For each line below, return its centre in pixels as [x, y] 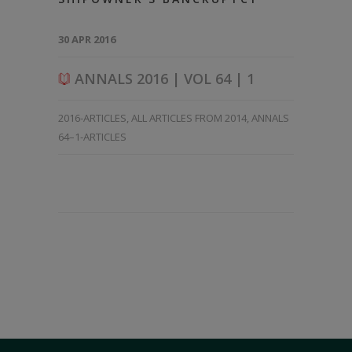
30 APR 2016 [87, 39]
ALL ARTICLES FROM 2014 [189, 117]
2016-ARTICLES [92, 117]
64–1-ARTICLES [92, 136]
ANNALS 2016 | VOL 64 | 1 [163, 78]
